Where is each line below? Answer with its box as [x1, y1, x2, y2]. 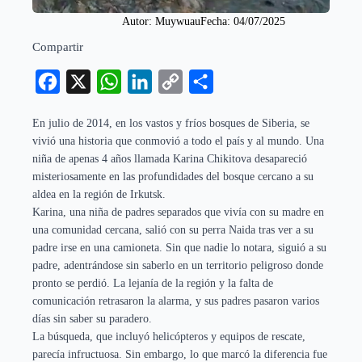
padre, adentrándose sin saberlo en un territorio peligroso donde [32, 259, 323, 271]
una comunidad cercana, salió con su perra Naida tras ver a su [32, 223, 314, 236]
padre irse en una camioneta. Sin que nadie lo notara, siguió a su [32, 241, 326, 254]
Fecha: [200, 15, 234, 27]
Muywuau [155, 15, 200, 27]
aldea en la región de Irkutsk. [32, 187, 166, 200]
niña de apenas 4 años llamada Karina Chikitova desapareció [32, 152, 307, 165]
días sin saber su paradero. [32, 312, 152, 325]
